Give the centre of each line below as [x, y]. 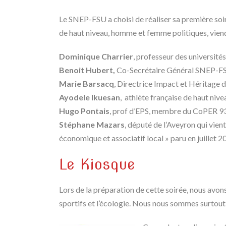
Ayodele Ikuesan [90, 97]
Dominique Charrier [96, 56]
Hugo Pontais [84, 111]
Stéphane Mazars [92, 125]
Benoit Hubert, [87, 70]
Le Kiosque [97, 164]
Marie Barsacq [87, 84]
